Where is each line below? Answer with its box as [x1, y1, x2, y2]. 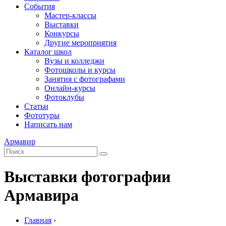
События [24, 2, 55, 11]
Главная [24, 215, 51, 224]
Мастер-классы [44, 11, 96, 20]
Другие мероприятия [44, 38, 117, 47]
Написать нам [24, 120, 72, 129]
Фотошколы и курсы [44, 66, 116, 74]
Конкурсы [44, 29, 79, 38]
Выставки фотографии [4, 167, 171, 186]
